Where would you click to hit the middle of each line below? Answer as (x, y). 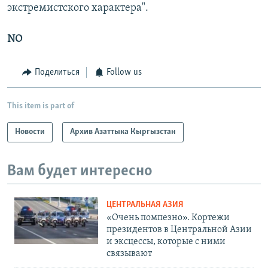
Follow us (124, 73)
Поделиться (57, 73)
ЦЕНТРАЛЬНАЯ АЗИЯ (145, 205)
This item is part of (41, 106)
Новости (30, 132)
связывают (129, 254)
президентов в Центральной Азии (179, 230)
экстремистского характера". (78, 8)
